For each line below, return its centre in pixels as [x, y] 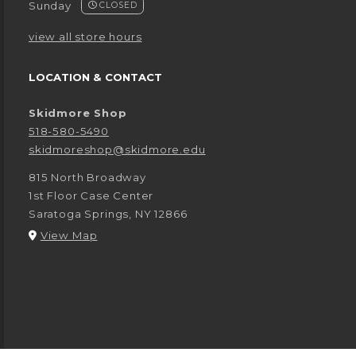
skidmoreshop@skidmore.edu [117, 150]
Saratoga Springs [79, 214]
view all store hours [85, 37]
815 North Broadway [87, 178]
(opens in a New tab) [156, 235]
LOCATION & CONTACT [95, 77]
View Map [69, 236]
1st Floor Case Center [91, 196]
